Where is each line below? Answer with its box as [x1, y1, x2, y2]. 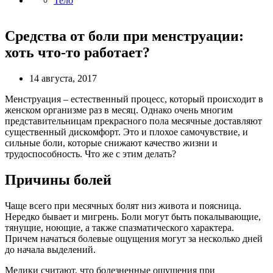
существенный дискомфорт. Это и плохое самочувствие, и [5, 126, 248, 137]
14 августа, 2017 [29, 73, 97, 83]
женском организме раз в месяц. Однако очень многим [5, 104, 233, 115]
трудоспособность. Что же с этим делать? [5, 148, 176, 159]
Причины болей [5, 171, 112, 188]
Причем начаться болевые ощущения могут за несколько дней [5, 233, 263, 244]
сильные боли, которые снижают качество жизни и [5, 137, 218, 148]
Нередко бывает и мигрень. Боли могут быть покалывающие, [5, 211, 261, 222]
